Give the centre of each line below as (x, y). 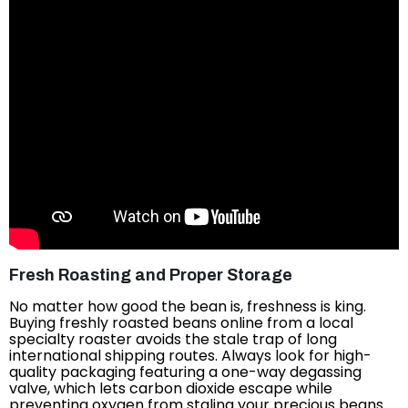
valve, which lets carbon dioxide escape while (171, 388)
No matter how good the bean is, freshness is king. (188, 306)
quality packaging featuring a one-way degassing (185, 372)
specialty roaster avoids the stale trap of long (173, 339)
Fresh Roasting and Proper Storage (151, 275)
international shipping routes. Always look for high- (190, 355)
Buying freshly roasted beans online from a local (181, 322)
